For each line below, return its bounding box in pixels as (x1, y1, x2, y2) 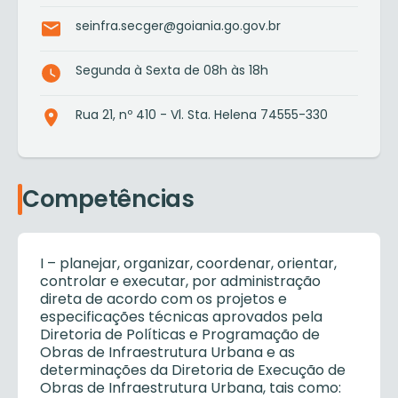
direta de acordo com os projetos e (40, 289, 287, 309)
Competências (22, 183, 195, 215)
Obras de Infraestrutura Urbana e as (40, 342, 295, 362)
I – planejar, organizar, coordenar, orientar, (40, 253, 337, 274)
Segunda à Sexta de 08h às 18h (76, 61, 268, 79)
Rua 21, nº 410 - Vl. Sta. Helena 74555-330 (76, 106, 328, 123)
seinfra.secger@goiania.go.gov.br (76, 17, 281, 35)
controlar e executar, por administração (40, 271, 321, 291)
